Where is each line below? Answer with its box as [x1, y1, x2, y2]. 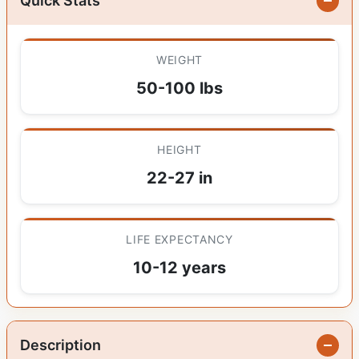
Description [20, 337, 101, 354]
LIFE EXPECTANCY [126, 232, 233, 247]
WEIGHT [155, 53, 204, 67]
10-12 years [133, 258, 226, 278]
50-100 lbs [136, 79, 223, 99]
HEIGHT [157, 143, 202, 157]
